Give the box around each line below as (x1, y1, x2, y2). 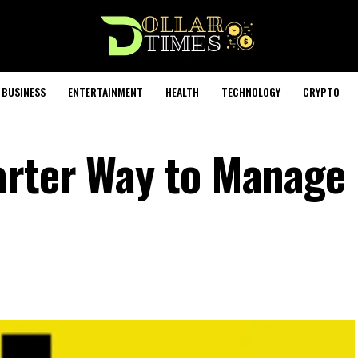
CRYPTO (302, 83, 340, 100)
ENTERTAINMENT (67, 83, 143, 100)
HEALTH (165, 83, 199, 100)
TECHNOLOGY (221, 83, 280, 100)
